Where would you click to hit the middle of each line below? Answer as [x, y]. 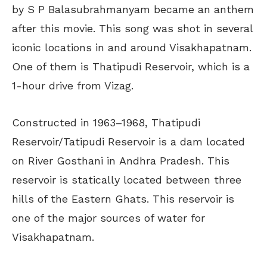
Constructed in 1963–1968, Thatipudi [106, 122]
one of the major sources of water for [108, 218]
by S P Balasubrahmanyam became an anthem [133, 9]
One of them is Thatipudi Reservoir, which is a [131, 66]
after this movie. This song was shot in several [132, 28]
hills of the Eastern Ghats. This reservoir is [123, 198]
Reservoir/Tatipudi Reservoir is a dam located [128, 141]
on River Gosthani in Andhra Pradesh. [108, 160]
